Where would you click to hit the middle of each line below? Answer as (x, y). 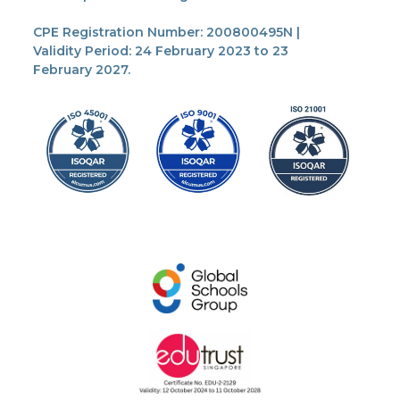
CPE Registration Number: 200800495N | (166, 33)
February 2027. (81, 70)
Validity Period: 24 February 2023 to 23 (160, 51)
